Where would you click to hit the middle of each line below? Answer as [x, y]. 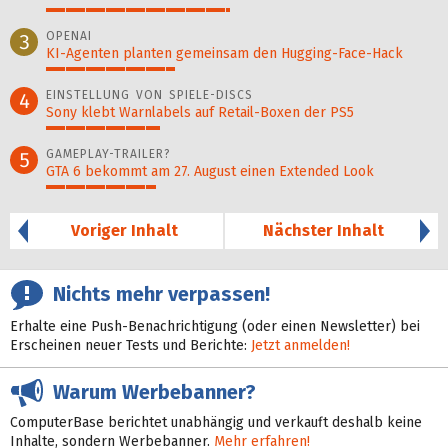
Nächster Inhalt [323, 230]
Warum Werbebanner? [149, 392]
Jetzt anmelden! [300, 345]
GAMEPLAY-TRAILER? [108, 154]
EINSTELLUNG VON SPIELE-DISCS [149, 95]
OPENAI [69, 36]
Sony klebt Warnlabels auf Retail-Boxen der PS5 [200, 112]
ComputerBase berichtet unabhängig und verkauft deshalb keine [216, 422]
